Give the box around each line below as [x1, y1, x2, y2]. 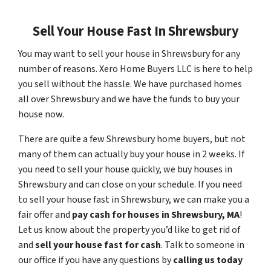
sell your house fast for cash [35, 238, 161, 252]
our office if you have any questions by [18, 253, 173, 267]
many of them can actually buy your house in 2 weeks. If [18, 147, 244, 161]
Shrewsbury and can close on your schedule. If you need [18, 177, 242, 191]
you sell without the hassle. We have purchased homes [18, 77, 242, 91]
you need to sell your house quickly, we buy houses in [18, 162, 232, 176]
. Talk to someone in [161, 238, 244, 252]
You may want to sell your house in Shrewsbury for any [18, 47, 240, 60]
